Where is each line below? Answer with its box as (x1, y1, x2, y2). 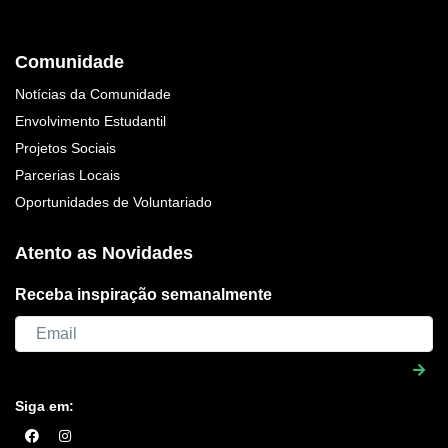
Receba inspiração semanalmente (15, 285, 272, 303)
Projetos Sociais (15, 139, 116, 156)
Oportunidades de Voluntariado (15, 193, 212, 210)
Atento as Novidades (15, 242, 193, 263)
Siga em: (15, 397, 74, 414)
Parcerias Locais (15, 166, 120, 183)
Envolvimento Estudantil (15, 112, 166, 129)
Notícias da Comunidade (15, 85, 171, 102)
